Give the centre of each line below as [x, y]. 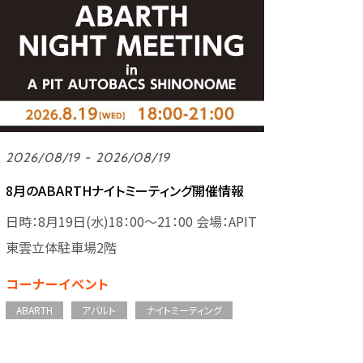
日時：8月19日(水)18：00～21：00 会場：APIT [131, 221]
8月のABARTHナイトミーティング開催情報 [125, 190]
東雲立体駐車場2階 [61, 247]
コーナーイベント [58, 284]
